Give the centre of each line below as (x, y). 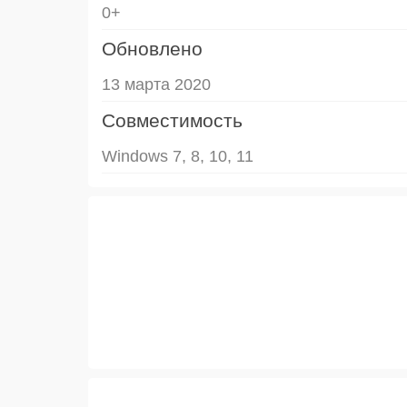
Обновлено (152, 48)
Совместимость (172, 120)
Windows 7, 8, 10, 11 (178, 156)
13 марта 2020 (156, 84)
